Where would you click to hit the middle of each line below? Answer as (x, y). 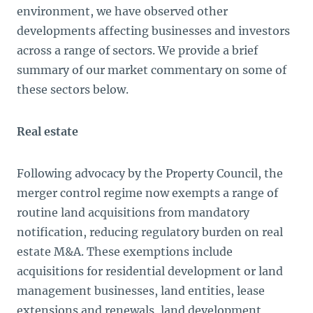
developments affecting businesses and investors (153, 31)
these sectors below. (74, 89)
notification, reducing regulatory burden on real (150, 232)
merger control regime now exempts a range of (147, 193)
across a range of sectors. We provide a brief (137, 50)
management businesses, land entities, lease (141, 291)
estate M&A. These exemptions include (125, 252)
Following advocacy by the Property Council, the (150, 173)
